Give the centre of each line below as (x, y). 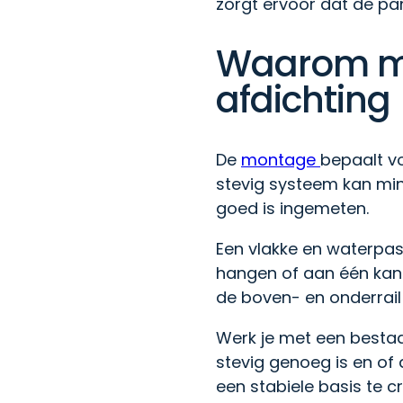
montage (281, 160)
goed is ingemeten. (292, 209)
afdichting (303, 99)
